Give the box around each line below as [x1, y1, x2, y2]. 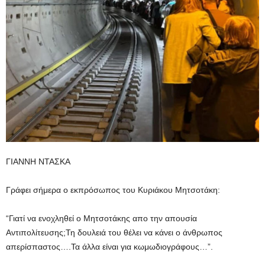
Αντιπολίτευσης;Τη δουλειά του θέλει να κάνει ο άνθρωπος [6, 227, 222, 237]
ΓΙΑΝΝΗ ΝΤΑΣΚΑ [6, 156, 70, 166]
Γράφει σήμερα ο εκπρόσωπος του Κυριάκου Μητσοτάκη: [6, 185, 220, 195]
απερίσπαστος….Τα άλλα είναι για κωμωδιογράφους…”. [6, 241, 213, 251]
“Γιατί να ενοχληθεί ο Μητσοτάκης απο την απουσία [6, 213, 197, 223]
